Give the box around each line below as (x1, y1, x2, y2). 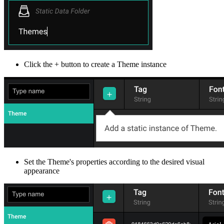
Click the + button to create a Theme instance (24, 60, 166, 69)
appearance (24, 166, 59, 175)
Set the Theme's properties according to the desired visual (24, 157, 204, 166)
